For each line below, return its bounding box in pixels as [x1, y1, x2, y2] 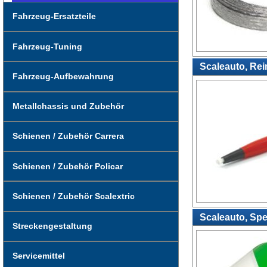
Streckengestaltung [12, 221, 92, 231]
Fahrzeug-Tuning [12, 41, 82, 51]
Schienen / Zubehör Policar [12, 161, 123, 171]
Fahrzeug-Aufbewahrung [12, 71, 114, 81]
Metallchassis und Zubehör [12, 101, 124, 111]
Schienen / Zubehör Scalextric [12, 191, 135, 201]
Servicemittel [12, 251, 65, 261]
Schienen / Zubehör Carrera [12, 131, 124, 141]
